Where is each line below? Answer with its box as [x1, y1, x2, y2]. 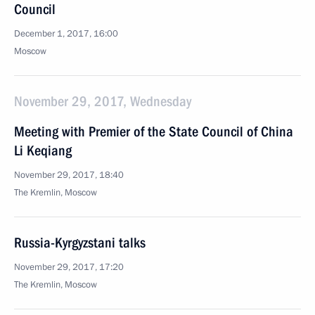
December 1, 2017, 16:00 [14, 27, 118, 40]
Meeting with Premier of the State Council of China [14, 123, 293, 140]
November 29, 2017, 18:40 [14, 169, 124, 181]
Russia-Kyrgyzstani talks [14, 234, 146, 251]
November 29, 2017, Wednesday [14, 93, 191, 110]
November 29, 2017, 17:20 [14, 261, 124, 274]
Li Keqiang [14, 142, 72, 159]
